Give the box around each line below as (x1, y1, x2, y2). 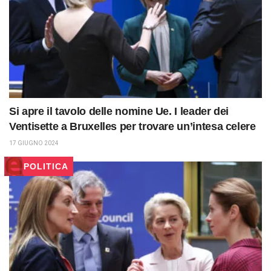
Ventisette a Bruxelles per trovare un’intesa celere (9, 120, 256, 132)
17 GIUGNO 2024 (9, 139, 59, 146)
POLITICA (24, 161, 68, 171)
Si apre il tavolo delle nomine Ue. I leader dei (9, 105, 229, 117)
